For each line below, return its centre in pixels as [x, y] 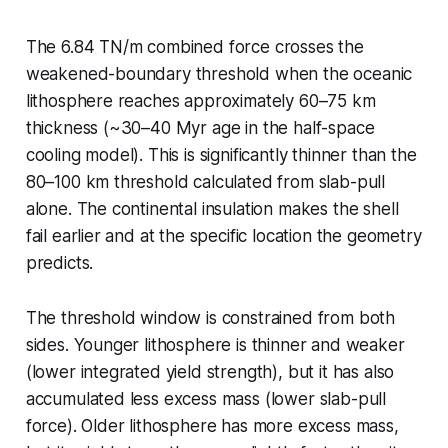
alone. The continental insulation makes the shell [212, 208]
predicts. [59, 262]
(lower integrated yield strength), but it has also [210, 371]
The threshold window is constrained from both [210, 317]
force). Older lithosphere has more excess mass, [212, 425]
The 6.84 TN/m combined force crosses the [194, 46]
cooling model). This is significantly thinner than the [221, 154]
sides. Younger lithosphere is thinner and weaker [215, 344]
